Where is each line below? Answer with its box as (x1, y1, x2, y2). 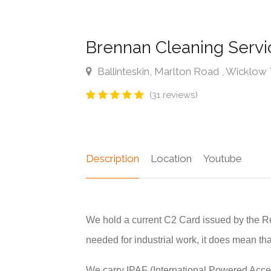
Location (151, 152, 192, 165)
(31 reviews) (149, 90, 198, 101)
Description (86, 152, 139, 165)
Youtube (203, 152, 242, 165)
